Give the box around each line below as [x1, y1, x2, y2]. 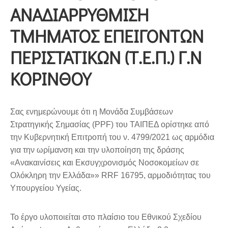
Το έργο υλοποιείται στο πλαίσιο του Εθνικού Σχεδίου [10, 212, 202, 221]
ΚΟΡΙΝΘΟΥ [10, 66, 91, 90]
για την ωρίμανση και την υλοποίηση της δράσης [10, 145, 184, 154]
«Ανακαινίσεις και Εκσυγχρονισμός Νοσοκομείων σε [10, 158, 199, 167]
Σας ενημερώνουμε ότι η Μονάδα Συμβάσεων [10, 107, 173, 116]
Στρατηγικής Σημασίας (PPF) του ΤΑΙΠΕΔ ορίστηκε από [10, 120, 209, 129]
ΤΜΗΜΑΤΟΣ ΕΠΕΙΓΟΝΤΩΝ [10, 23, 204, 47]
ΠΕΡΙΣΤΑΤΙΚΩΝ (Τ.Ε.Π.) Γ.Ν [10, 45, 202, 69]
